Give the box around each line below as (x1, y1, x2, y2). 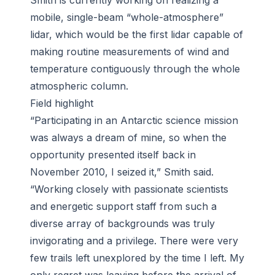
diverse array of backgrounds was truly (30, 217, 215, 230)
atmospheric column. (30, 80, 128, 93)
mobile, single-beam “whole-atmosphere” (30, 11, 223, 24)
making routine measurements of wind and (30, 45, 229, 58)
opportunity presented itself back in (30, 149, 196, 161)
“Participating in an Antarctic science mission (30, 114, 238, 127)
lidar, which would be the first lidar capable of (30, 28, 243, 41)
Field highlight (30, 97, 93, 110)
